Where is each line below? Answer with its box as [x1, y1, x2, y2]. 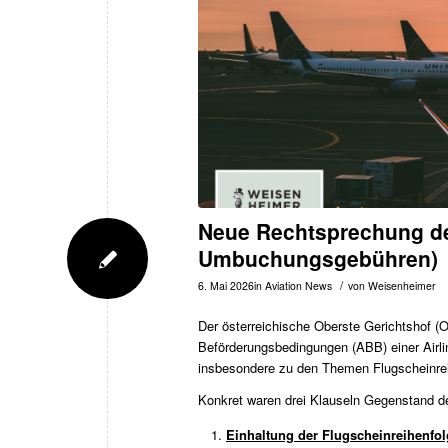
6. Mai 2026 [198, 277, 254, 293]
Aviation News [265, 277, 332, 293]
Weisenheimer [368, 277, 436, 293]
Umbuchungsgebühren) [198, 242, 438, 273]
